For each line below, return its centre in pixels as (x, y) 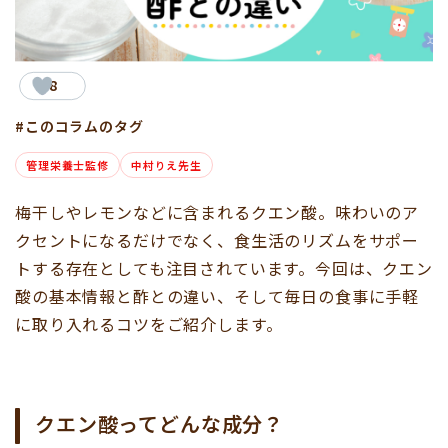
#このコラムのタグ (79, 126)
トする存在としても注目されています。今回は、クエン (224, 268)
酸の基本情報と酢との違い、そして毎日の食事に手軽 (217, 296)
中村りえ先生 (166, 165)
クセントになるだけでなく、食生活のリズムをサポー (217, 240)
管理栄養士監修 (67, 165)
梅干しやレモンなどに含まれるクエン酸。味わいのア (217, 212)
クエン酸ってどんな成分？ (160, 424)
